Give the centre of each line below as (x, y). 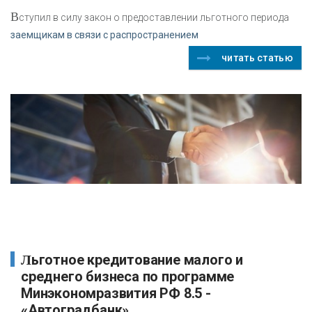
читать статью (257, 57)
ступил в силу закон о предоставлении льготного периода (154, 17)
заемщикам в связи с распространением (104, 34)
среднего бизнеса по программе (128, 276)
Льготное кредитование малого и (26, 259)
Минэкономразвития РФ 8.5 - (116, 293)
